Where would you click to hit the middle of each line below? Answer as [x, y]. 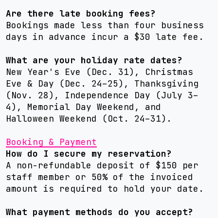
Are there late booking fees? [81, 13]
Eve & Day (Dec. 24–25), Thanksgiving [102, 83]
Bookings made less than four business [105, 25]
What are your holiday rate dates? [94, 60]
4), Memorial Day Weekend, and [83, 107]
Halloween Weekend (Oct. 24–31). [89, 118]
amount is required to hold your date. [105, 189]
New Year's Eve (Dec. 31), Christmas [100, 72]
